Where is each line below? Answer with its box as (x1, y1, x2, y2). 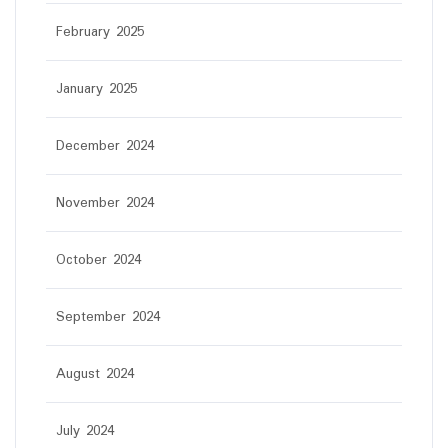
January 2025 (56, 78, 137, 100)
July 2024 (56, 420, 114, 442)
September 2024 (56, 306, 160, 328)
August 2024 (56, 363, 134, 385)
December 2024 (56, 135, 154, 157)
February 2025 (56, 21, 144, 43)
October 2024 (56, 249, 141, 271)
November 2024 (56, 192, 154, 214)
